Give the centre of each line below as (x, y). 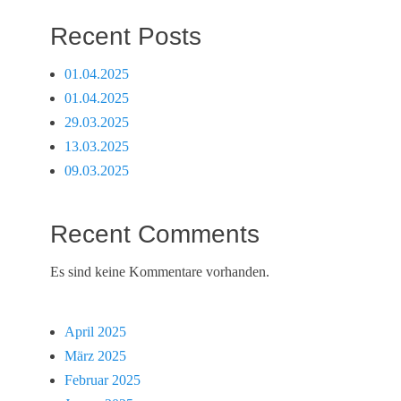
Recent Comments (155, 234)
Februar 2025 (102, 380)
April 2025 (95, 332)
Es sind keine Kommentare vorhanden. (160, 272)
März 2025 (95, 356)
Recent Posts (126, 36)
